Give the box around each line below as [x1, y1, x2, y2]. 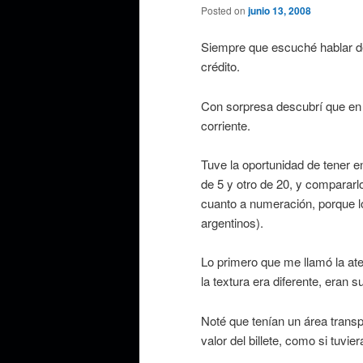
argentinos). [201, 214, 263, 231]
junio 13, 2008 [248, 2, 311, 18]
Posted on [201, 2, 248, 17]
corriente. [201, 116, 250, 134]
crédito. [201, 58, 240, 75]
